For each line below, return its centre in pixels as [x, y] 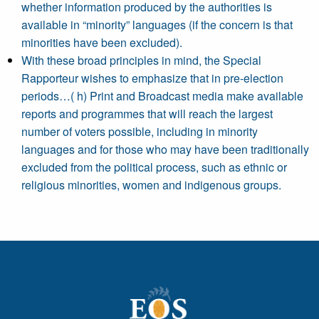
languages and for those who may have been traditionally [165, 149]
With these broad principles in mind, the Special [141, 60]
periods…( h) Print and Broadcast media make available [162, 96]
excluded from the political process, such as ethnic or [154, 167]
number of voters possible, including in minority [140, 131]
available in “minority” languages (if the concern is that [157, 25]
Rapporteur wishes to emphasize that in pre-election [152, 78]
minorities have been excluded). [102, 42]
